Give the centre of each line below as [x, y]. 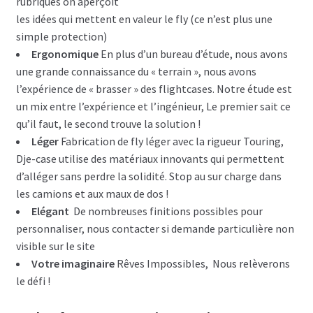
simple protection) [61, 36]
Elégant [50, 211]
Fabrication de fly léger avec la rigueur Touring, [171, 141]
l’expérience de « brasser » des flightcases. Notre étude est [154, 88]
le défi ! [33, 281]
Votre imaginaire [73, 263]
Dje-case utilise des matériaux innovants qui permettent [150, 158]
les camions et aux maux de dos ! [92, 193]
